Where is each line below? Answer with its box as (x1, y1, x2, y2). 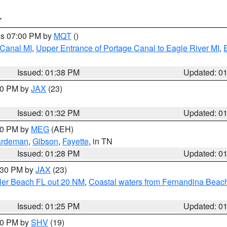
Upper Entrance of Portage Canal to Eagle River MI (36, 42, 219, 54)
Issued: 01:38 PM (17, 66, 80, 78)
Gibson (32, 135, 58, 147)
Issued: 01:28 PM (17, 147, 80, 159)
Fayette (62, 135, 89, 147)
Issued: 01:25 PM (17, 200, 80, 212)
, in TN (89, 135, 112, 147)
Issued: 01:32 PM (17, 107, 80, 119)
